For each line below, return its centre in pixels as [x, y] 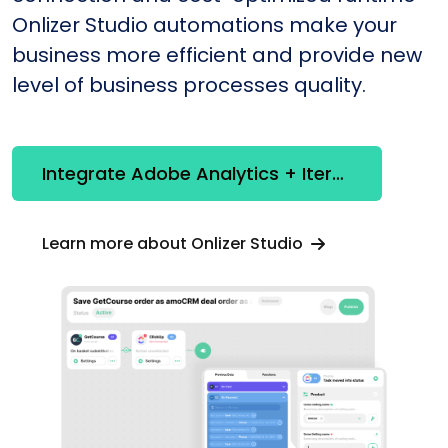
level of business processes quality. [189, 84]
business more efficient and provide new [217, 54]
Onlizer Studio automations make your [204, 24]
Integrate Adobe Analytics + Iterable [338, 174]
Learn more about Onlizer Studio [174, 243]
